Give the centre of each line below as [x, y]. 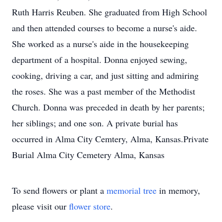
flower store [90, 206]
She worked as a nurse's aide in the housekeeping [100, 44]
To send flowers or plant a [59, 190]
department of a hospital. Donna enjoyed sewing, [100, 59]
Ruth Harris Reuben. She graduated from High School [110, 12]
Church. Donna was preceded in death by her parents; [108, 107]
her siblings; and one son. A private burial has [95, 123]
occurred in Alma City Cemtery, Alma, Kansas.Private [110, 139]
